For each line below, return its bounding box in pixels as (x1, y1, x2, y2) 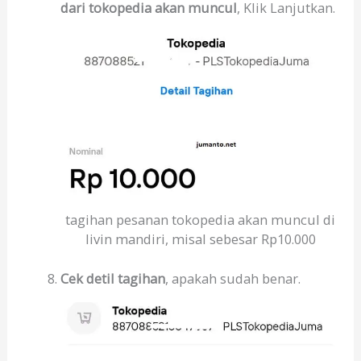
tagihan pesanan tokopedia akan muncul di (65, 210, 336, 230)
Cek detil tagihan (60, 269, 165, 288)
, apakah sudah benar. (164, 269, 301, 288)
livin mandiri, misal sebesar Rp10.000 (85, 230, 316, 249)
